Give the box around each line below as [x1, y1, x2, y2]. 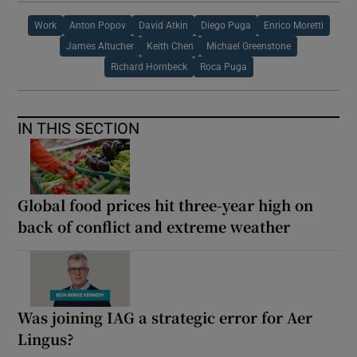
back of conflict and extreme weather [18, 216, 291, 237]
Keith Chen [147, 41, 194, 52]
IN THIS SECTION [18, 120, 140, 137]
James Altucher [66, 41, 134, 52]
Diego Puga [200, 21, 251, 31]
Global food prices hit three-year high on [18, 194, 314, 216]
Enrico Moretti [263, 21, 324, 31]
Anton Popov [69, 21, 126, 31]
